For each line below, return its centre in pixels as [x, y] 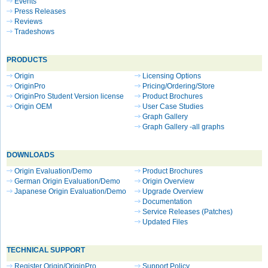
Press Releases [40, 11]
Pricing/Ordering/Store [179, 86]
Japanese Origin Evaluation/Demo [70, 191]
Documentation [167, 202]
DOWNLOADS [31, 155]
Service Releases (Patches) [188, 212]
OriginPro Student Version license [69, 96]
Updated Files [165, 222]
